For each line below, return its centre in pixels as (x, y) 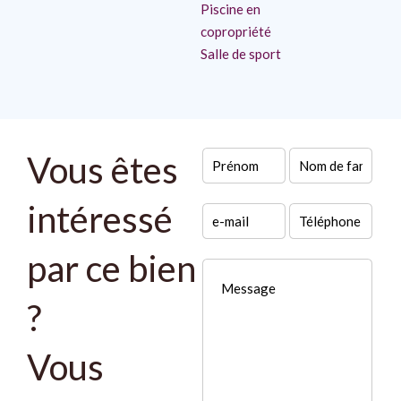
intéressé (100, 219)
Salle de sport (241, 54)
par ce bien (111, 269)
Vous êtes (102, 170)
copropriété (236, 31)
